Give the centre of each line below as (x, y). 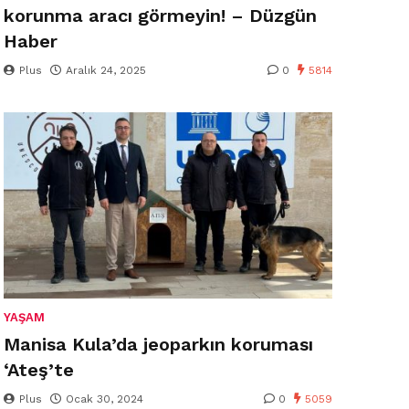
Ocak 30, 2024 (105, 399)
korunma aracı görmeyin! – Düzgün (160, 16)
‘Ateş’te (39, 370)
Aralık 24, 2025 (106, 70)
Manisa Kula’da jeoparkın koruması (158, 344)
